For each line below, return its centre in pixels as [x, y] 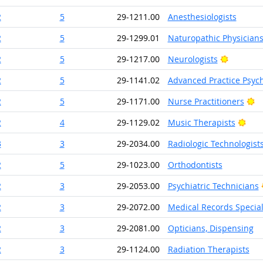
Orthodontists [195, 165]
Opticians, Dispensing [210, 228]
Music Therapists [201, 122]
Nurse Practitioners [206, 101]
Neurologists [193, 59]
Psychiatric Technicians [213, 186]
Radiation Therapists [208, 249]
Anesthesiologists [202, 17]
